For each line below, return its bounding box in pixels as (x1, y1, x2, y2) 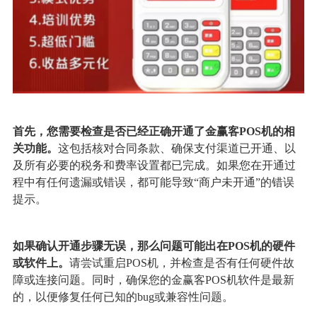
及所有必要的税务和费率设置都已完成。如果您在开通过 (12, 159, 296, 172)
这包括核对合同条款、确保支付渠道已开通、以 (57, 142, 296, 155)
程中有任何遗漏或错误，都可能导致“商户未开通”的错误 (12, 176, 294, 189)
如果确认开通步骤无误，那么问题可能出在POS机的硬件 (12, 240, 295, 253)
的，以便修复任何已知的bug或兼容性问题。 (12, 291, 234, 304)
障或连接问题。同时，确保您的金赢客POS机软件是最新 (12, 274, 294, 287)
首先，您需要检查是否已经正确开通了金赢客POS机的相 (12, 125, 295, 138)
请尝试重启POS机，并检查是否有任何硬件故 (69, 257, 294, 270)
